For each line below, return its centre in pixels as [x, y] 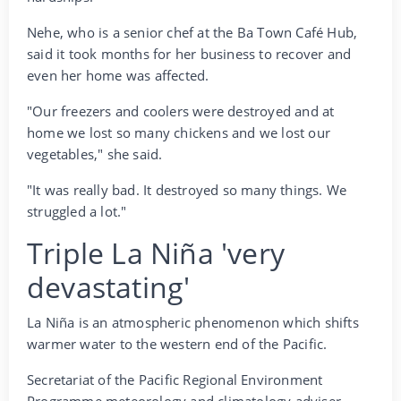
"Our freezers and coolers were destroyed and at [181, 111]
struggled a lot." [77, 211]
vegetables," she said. [95, 154]
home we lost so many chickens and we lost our [179, 132]
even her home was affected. [118, 75]
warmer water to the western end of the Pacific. [177, 343]
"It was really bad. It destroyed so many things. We [187, 189]
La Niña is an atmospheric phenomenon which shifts [193, 322]
